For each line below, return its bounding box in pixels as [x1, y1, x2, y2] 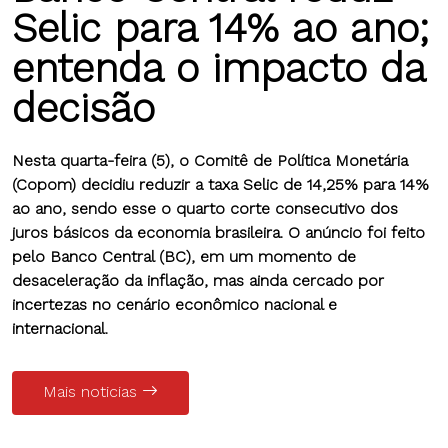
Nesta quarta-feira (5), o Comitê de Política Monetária [12, 150, 408, 170]
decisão [12, 84, 155, 132]
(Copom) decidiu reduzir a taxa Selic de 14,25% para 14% [12, 174, 429, 194]
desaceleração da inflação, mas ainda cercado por [12, 270, 384, 290]
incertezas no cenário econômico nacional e [12, 294, 337, 314]
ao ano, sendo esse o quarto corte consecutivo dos [12, 198, 398, 218]
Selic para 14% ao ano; [12, 4, 429, 52]
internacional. [12, 318, 108, 338]
